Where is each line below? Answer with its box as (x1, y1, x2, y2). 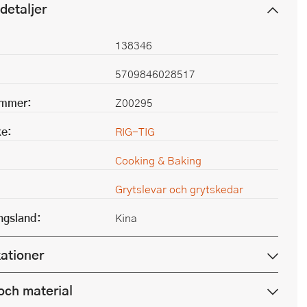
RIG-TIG (115, 123, 155, 139)
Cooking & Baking (115, 152, 201, 168)
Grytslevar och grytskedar (115, 181, 243, 197)
